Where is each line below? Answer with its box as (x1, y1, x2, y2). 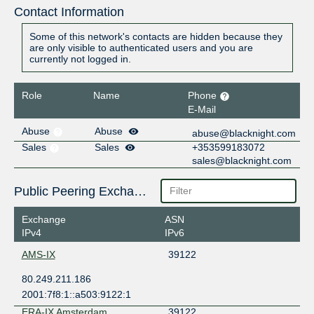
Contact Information (13, 5, 124, 20)
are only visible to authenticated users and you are (29, 42, 253, 54)
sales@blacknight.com (192, 154, 292, 166)
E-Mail (188, 103, 217, 115)
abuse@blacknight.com (192, 127, 296, 139)
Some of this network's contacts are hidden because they (29, 31, 282, 43)
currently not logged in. (29, 53, 131, 65)
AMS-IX (21, 249, 55, 261)
